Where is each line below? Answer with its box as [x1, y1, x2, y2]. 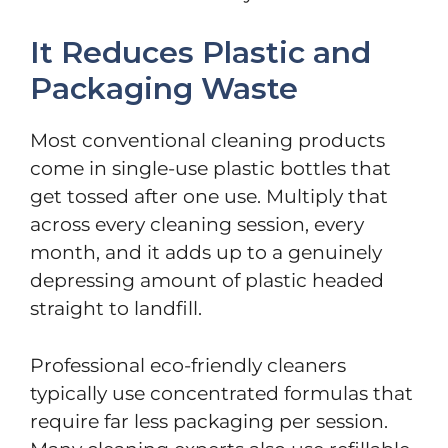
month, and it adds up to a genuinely [30, 241, 382, 265]
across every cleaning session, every [30, 213, 364, 237]
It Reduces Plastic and [30, 34, 371, 72]
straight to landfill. [30, 297, 202, 321]
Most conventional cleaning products [30, 129, 385, 153]
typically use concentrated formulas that [30, 381, 413, 405]
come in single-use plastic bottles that [30, 157, 391, 181]
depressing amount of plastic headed [30, 269, 384, 293]
